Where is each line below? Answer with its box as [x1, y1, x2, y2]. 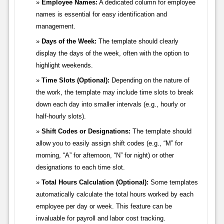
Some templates [148, 178, 198, 186]
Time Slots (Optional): [41, 76, 109, 84]
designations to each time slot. [35, 163, 125, 171]
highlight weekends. [35, 61, 93, 69]
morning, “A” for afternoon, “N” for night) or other [35, 151, 174, 159]
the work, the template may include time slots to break [35, 88, 193, 96]
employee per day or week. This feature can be [35, 202, 172, 210]
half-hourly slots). [35, 112, 86, 120]
